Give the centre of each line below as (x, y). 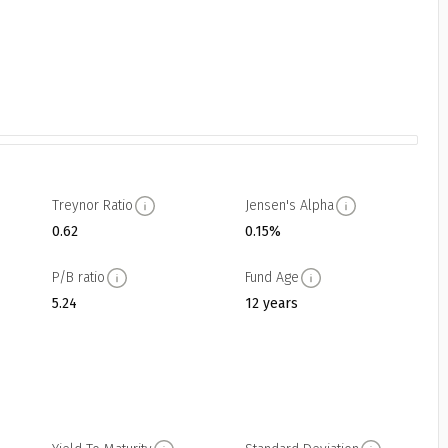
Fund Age (271, 277)
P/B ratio (78, 277)
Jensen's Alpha (289, 205)
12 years (271, 303)
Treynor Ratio (92, 205)
